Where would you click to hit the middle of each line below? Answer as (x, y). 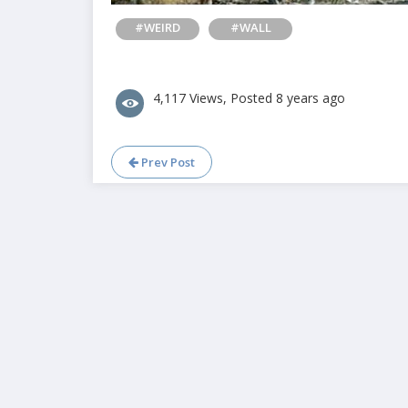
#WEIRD (158, 27)
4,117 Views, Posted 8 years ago (249, 98)
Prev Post (167, 162)
